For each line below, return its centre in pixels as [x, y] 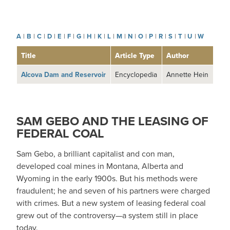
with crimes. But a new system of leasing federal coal [111, 203]
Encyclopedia [136, 74]
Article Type [135, 55]
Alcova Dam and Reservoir [63, 74]
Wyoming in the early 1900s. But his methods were [107, 178]
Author [178, 55]
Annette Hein [187, 74]
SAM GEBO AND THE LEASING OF [112, 121]
